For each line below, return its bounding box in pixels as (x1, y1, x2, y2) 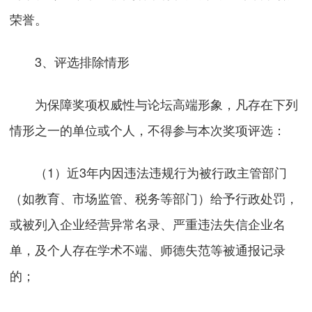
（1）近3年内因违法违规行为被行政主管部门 (10, 162, 288, 181)
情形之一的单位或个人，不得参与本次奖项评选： (10, 120, 286, 139)
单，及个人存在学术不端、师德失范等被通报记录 (10, 240, 286, 258)
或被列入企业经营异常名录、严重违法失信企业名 (10, 214, 286, 233)
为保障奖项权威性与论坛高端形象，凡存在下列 (10, 94, 299, 113)
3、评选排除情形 (10, 52, 130, 71)
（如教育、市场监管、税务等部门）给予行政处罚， (10, 188, 299, 207)
